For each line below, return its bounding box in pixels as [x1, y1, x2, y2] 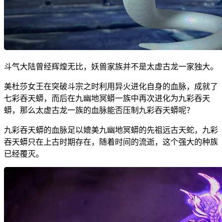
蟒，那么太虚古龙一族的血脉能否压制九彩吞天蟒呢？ [4, 106, 194, 114]
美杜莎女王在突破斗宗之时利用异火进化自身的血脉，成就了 [4, 82, 218, 91]
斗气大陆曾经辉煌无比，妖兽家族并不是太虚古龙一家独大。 [4, 62, 218, 71]
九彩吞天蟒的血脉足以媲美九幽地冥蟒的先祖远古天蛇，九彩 [4, 125, 218, 134]
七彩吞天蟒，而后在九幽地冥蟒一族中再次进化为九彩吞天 [4, 94, 210, 103]
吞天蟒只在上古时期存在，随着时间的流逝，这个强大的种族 [4, 137, 218, 146]
